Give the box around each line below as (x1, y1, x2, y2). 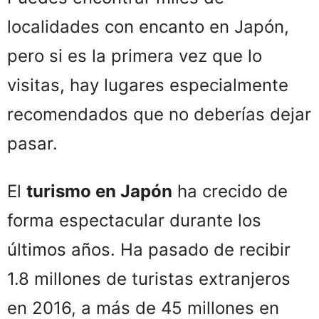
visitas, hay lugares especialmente (7, 75, 288, 96)
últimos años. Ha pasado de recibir (7, 239, 291, 261)
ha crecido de (172, 181, 288, 202)
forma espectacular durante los (7, 210, 261, 231)
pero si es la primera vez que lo (7, 46, 262, 67)
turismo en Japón (26, 181, 172, 202)
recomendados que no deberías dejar (7, 104, 311, 125)
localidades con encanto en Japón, (7, 16, 289, 38)
